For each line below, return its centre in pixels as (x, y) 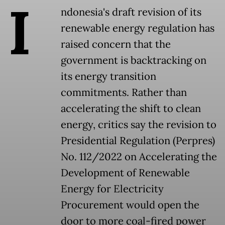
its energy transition (108, 77)
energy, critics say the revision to (139, 125)
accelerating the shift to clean (131, 109)
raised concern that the (116, 44)
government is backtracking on (134, 61)
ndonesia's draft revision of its (131, 12)
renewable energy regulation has (138, 28)
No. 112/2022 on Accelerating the (139, 157)
